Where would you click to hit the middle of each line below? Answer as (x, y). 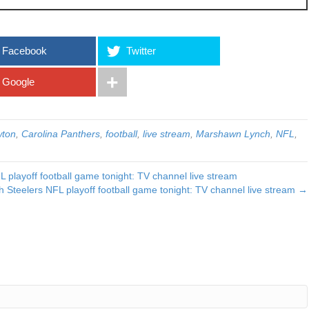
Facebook (24, 51)
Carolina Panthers (61, 134)
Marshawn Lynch (233, 134)
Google (18, 82)
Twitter (141, 51)
